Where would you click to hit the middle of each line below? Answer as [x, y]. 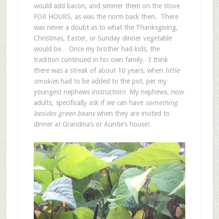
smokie [44, 81]
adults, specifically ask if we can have [89, 103]
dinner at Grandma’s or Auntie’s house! [91, 124]
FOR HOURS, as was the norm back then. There [106, 17]
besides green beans [64, 113]
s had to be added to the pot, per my [111, 81]
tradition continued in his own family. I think [101, 60]
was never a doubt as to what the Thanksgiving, [106, 27]
